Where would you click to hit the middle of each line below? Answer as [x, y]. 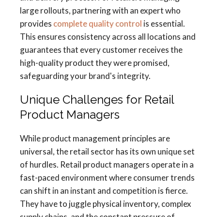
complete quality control [98, 24]
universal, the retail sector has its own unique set [107, 152]
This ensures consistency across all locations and [108, 37]
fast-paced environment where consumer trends [107, 178]
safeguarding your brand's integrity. [85, 76]
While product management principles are [95, 139]
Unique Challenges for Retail [97, 100]
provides [37, 24]
